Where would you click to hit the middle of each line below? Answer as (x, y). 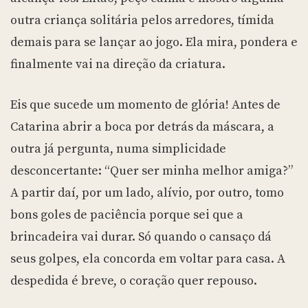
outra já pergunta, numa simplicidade (118, 149)
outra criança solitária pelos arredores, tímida (142, 21)
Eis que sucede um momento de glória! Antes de (145, 105)
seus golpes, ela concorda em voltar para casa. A (148, 259)
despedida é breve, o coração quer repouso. (134, 281)
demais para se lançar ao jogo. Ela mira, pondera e (154, 43)
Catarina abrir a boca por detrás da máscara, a (142, 127)
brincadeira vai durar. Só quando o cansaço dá (141, 237)
